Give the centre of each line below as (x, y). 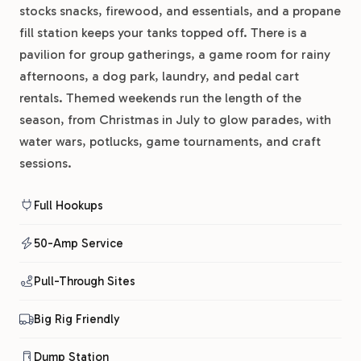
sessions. (46, 163)
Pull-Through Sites (85, 281)
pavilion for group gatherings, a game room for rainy (175, 54)
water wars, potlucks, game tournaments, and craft (170, 141)
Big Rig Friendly (77, 319)
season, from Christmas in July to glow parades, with (175, 120)
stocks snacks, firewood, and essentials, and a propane (180, 11)
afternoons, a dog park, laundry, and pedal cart (159, 76)
